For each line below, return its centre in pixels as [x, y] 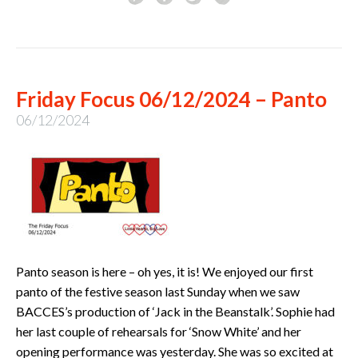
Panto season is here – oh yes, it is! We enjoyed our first [165, 272]
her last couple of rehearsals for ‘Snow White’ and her [159, 332]
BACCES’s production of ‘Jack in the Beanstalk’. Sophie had [175, 312]
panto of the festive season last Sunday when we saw [158, 292]
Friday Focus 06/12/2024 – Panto [171, 99]
